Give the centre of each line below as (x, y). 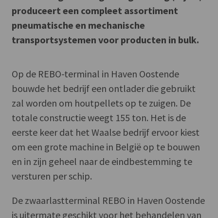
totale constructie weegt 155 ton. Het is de (99, 117)
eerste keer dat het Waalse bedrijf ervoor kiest (106, 132)
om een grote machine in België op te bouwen (106, 146)
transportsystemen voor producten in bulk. (105, 39)
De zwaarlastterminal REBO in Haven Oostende (108, 200)
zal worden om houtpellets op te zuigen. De (101, 103)
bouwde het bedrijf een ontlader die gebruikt (104, 88)
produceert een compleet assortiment (95, 10)
